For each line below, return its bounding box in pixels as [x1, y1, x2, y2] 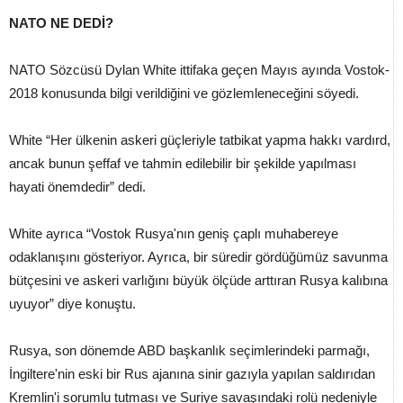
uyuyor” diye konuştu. [9, 296, 136, 312]
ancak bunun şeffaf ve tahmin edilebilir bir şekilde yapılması [9, 156, 356, 172]
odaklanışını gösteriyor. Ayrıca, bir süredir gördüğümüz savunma [9, 249, 388, 265]
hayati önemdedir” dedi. [9, 179, 146, 195]
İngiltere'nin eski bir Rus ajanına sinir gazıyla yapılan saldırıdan [9, 366, 375, 382]
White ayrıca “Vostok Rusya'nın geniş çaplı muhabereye [9, 226, 338, 242]
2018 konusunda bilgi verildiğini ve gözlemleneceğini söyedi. [9, 85, 359, 102]
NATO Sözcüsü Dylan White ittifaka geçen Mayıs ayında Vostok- [9, 62, 390, 78]
